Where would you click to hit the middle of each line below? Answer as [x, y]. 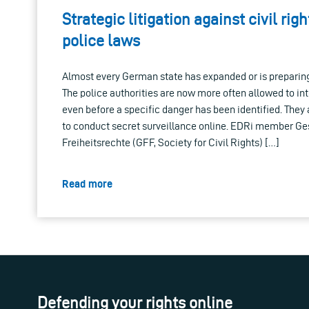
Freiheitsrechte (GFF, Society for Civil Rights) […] [171, 143]
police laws [101, 41]
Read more [87, 184]
